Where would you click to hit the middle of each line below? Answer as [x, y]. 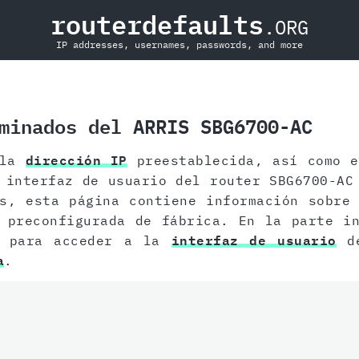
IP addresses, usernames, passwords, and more [179, 44]
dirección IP [76, 161]
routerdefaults [157, 25]
